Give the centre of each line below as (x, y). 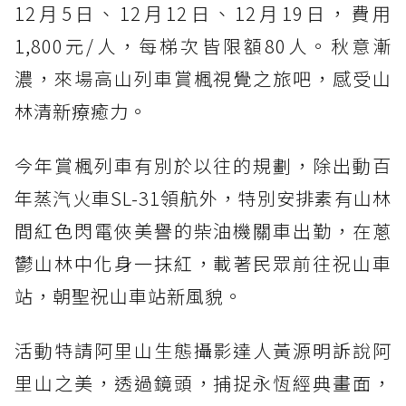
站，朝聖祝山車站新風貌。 (129, 295)
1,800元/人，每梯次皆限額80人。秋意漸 (203, 45)
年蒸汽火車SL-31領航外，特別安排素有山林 (203, 198)
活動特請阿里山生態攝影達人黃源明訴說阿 (203, 350)
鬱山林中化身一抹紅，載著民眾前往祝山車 (203, 263)
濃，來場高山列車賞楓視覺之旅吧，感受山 (203, 78)
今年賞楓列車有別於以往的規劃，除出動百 (203, 165)
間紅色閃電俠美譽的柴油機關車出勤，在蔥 (203, 230)
